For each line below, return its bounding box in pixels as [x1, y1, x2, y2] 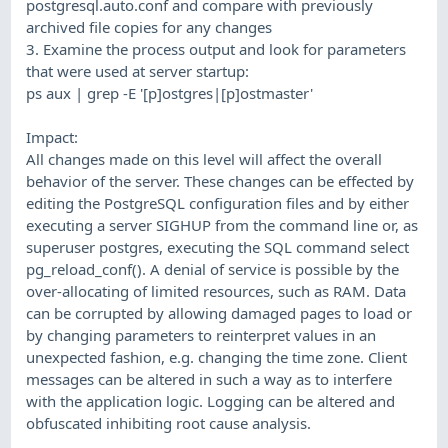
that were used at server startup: [26, 60, 250, 81]
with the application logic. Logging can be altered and [26, 390, 396, 411]
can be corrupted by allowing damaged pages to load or [26, 302, 413, 323]
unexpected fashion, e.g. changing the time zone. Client [26, 346, 408, 367]
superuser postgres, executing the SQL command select [26, 236, 410, 257]
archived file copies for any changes [26, 16, 273, 37]
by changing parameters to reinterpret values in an [26, 324, 377, 345]
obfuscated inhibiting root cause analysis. [26, 412, 312, 433]
